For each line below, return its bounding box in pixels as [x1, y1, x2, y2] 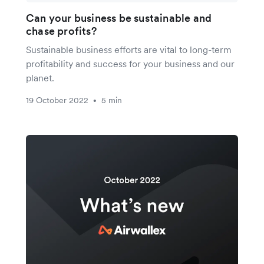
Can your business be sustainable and [26, 11, 212, 25]
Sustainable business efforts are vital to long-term [26, 44, 232, 56]
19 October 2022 [26, 95, 88, 106]
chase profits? [26, 24, 97, 38]
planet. [26, 72, 54, 84]
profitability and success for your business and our [26, 58, 235, 70]
